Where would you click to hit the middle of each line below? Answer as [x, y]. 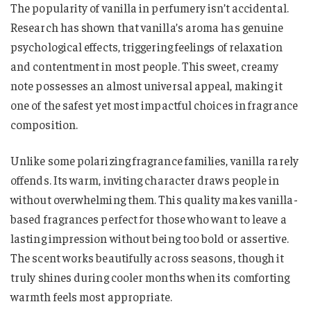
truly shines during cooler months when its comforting [150, 277]
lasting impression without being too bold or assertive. [150, 238]
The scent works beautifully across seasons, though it [148, 257]
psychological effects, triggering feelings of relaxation [146, 47]
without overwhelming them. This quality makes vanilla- [154, 199]
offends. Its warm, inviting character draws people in [145, 179]
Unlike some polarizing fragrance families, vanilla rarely [154, 160]
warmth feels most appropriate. [92, 296]
